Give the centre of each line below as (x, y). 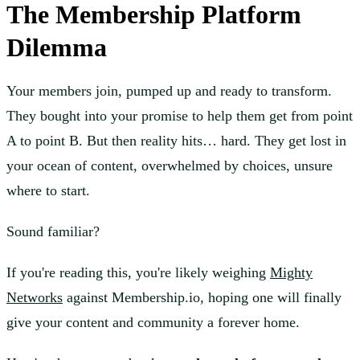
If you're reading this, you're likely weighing (138, 273)
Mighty (291, 273)
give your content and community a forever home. (153, 323)
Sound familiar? (55, 232)
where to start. (48, 191)
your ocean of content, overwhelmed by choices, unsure (170, 166)
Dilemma (57, 48)
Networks (35, 298)
